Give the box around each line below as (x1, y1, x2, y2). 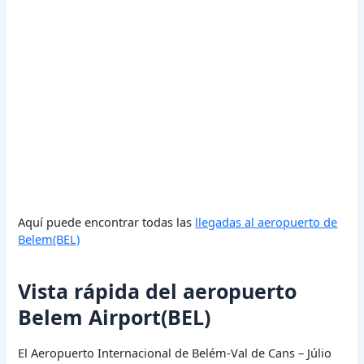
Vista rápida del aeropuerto (18, 277, 297, 305)
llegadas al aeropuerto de (195, 213, 338, 230)
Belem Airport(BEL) (18, 303, 211, 331)
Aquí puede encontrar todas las (18, 213, 196, 230)
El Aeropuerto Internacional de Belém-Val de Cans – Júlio (18, 344, 332, 361)
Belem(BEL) (18, 230, 80, 247)
